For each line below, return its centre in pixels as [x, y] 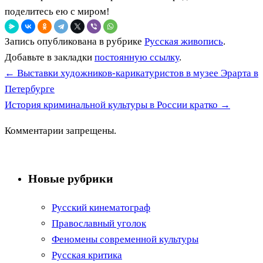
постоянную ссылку [137, 57]
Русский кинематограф [101, 208]
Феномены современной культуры [125, 240]
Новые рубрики [71, 179]
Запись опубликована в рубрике [75, 41]
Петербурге [30, 89]
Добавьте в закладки [50, 57]
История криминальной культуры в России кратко [112, 104]
